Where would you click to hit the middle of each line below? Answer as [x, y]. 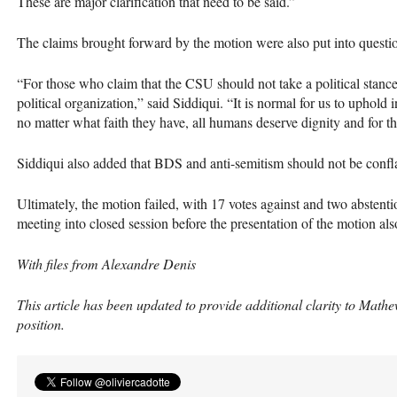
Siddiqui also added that [86, 162]
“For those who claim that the [101, 82]
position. [41, 323]
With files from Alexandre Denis [106, 263]
